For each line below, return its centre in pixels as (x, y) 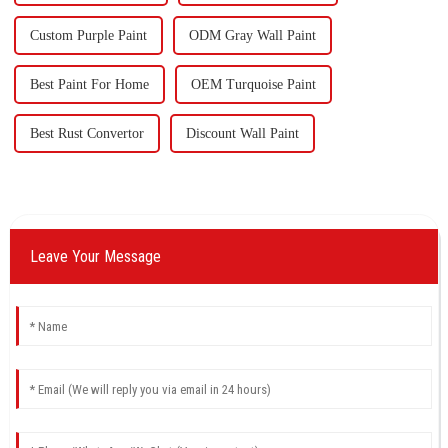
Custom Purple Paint (88, 36)
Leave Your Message (95, 257)
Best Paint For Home (89, 85)
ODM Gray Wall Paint (252, 36)
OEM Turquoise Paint (253, 85)
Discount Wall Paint (242, 134)
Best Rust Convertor (86, 134)
